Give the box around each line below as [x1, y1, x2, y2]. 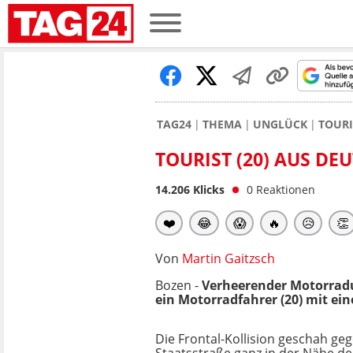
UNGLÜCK [253, 117, 307, 132]
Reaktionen [256, 182, 315, 197]
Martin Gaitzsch [182, 250, 275, 267]
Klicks [190, 182, 225, 197]
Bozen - [155, 277, 202, 294]
